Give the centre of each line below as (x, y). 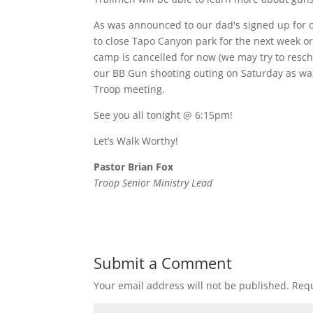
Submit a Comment (163, 263)
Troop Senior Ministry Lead (153, 183)
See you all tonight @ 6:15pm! (163, 115)
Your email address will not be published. (192, 285)
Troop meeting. (130, 89)
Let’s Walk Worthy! (136, 141)
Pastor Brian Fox (134, 167)
